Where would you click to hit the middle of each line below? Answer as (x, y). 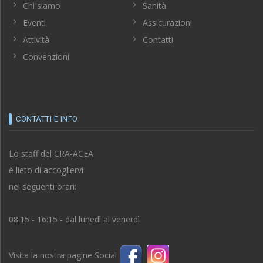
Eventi (34, 22)
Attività (36, 39)
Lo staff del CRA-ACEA (51, 153)
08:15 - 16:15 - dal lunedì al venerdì (74, 219)
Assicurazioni (167, 22)
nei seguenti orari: (43, 186)
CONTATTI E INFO (47, 119)
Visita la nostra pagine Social (64, 255)
